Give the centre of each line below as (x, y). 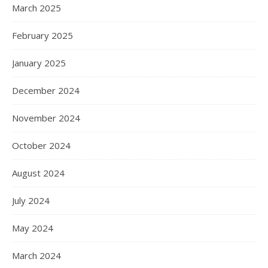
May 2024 (33, 228)
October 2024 (41, 145)
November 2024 (46, 118)
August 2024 (38, 173)
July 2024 (31, 200)
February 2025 (42, 35)
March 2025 (36, 7)
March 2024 (36, 255)
